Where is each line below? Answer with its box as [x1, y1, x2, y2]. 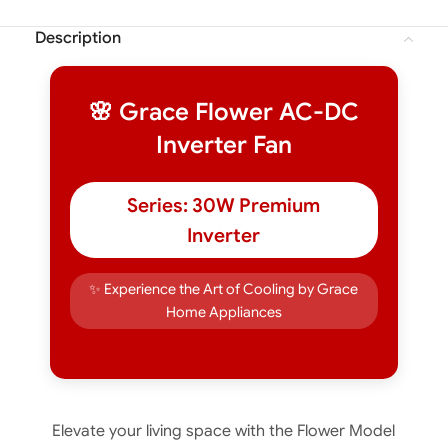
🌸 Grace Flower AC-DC [88, 97, 359, 127]
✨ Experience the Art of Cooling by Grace [89, 280, 359, 298]
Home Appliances [165, 303, 282, 321]
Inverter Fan [155, 130, 292, 160]
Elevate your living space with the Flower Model [52, 421, 396, 441]
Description [35, 28, 121, 48]
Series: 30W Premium [127, 193, 321, 217]
